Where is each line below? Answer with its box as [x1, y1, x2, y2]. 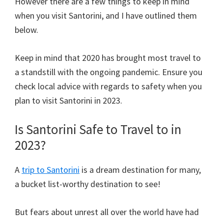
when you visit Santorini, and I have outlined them [15, 9, 197, 21]
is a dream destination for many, [80, 164, 201, 175]
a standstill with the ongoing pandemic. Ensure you [15, 66, 202, 78]
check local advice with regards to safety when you [15, 80, 202, 92]
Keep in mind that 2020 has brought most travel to [15, 52, 201, 63]
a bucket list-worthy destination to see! [15, 178, 161, 190]
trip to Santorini [22, 164, 80, 175]
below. [15, 24, 38, 35]
